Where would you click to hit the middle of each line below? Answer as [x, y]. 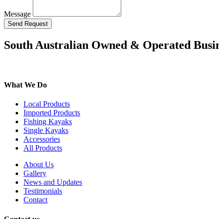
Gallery [35, 174]
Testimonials [43, 191]
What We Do [25, 85]
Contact [35, 200]
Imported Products [52, 113]
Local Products [47, 104]
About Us [39, 165]
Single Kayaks [46, 131]
